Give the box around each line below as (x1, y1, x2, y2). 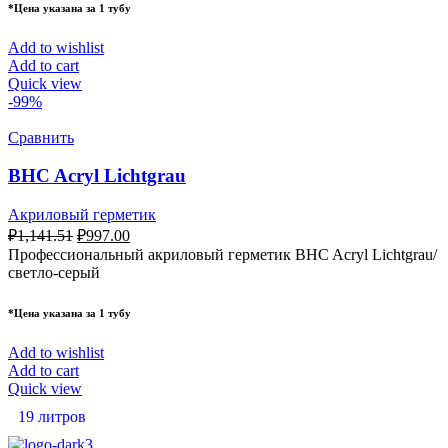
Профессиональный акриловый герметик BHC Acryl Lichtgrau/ (8, 246, 437, 264)
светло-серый (8, 264, 100, 282)
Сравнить (8, 128, 74, 146)
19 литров (18, 408, 86, 426)
